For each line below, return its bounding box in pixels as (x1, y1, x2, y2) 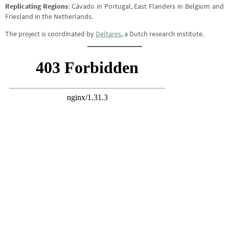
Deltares (96, 29, 121, 38)
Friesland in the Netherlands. (5, 12, 93, 21)
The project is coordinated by (5, 29, 96, 38)
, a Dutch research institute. (121, 29, 204, 38)
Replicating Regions (5, 2, 68, 11)
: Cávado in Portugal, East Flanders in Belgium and (67, 2, 224, 11)
